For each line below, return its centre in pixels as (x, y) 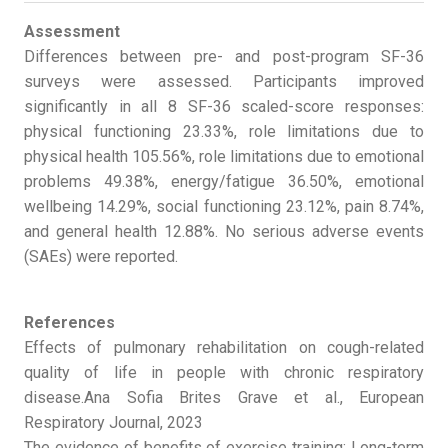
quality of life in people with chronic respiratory (224, 372)
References (69, 322)
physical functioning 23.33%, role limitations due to (224, 131)
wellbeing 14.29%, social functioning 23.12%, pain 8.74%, (224, 206)
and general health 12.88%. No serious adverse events (224, 231)
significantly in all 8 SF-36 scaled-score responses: (224, 106)
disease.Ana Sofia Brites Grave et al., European (224, 397)
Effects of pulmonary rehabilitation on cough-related (224, 347)
